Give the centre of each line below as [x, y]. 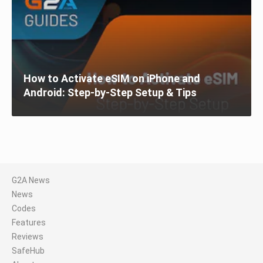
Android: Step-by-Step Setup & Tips [110, 92]
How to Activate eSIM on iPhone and [112, 78]
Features [29, 222]
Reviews [28, 237]
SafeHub [28, 251]
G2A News [31, 180]
